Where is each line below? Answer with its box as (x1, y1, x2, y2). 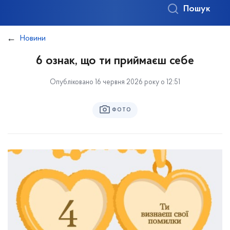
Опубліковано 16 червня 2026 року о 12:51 (50, 79, 180, 86)
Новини (20, 34, 46, 43)
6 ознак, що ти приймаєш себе (36, 55, 194, 67)
